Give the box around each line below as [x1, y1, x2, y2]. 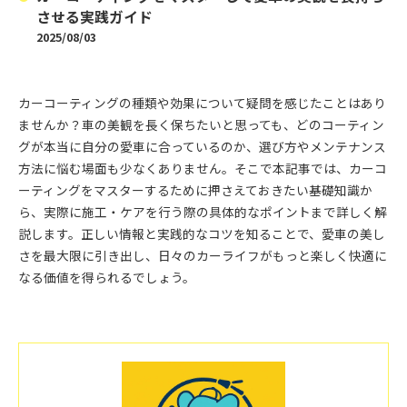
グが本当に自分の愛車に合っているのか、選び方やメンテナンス [18, 137, 386, 155]
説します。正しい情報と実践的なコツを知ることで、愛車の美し [18, 224, 385, 243]
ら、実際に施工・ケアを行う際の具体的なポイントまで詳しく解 [18, 203, 387, 221]
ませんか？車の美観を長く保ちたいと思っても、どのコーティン [18, 115, 384, 134]
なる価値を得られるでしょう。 [18, 268, 195, 286]
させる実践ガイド [36, 6, 153, 27]
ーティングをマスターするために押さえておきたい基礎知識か [18, 181, 372, 199]
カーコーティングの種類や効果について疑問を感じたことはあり [18, 94, 386, 112]
